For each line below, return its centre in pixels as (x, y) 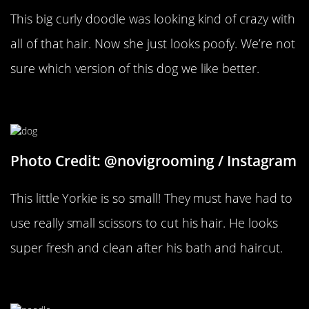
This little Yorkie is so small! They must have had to (151, 198)
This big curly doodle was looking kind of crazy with (153, 19)
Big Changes (61, 282)
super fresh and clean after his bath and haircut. (147, 247)
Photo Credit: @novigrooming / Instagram (154, 160)
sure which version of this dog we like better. (135, 69)
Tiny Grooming (70, 104)
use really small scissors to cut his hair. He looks (144, 222)
